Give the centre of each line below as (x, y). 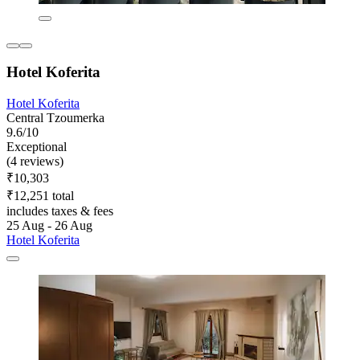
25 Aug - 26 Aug (49, 226)
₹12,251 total (40, 196)
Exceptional (37, 147)
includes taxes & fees (60, 211)
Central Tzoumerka (55, 118)
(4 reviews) (35, 162)
